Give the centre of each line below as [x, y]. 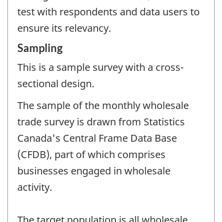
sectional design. [56, 83]
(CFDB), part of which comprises [91, 155]
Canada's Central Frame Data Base [97, 138]
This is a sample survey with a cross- [101, 67]
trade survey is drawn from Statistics [101, 122]
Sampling [40, 48]
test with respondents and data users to [109, 12]
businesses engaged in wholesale [94, 171]
